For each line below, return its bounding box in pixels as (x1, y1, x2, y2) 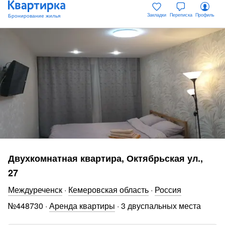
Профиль (195, 11, 214, 18)
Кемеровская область (68, 184, 149, 195)
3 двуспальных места (121, 200, 201, 211)
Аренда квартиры (49, 200, 115, 211)
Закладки (147, 11, 166, 18)
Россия (155, 184, 181, 195)
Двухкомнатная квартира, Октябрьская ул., (8, 152, 203, 165)
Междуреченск (8, 184, 62, 195)
